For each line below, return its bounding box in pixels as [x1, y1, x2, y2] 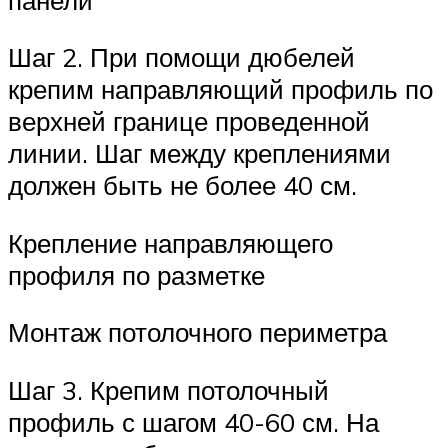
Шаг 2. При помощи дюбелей [8, 41, 355, 74]
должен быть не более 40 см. [8, 169, 357, 202]
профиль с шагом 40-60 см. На [8, 405, 379, 438]
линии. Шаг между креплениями [8, 137, 391, 170]
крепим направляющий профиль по [8, 73, 433, 106]
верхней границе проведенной [8, 105, 370, 138]
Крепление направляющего [8, 226, 333, 259]
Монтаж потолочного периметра [8, 316, 387, 349]
